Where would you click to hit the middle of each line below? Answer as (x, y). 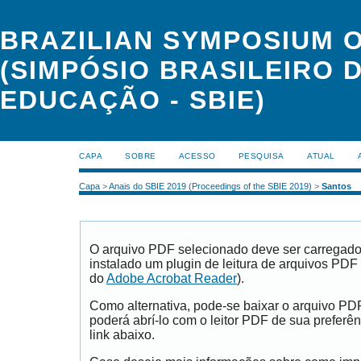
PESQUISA (261, 156)
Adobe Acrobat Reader (172, 279)
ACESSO (197, 156)
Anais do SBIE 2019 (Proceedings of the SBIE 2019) (210, 187)
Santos (336, 187)
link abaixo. (122, 335)
